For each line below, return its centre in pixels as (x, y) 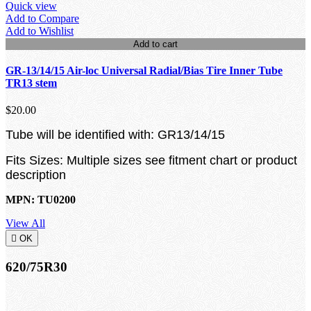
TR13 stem (31, 83)
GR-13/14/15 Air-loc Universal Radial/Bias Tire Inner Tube (144, 70)
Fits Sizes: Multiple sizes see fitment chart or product (151, 161)
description (36, 175)
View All (25, 224)
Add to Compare (42, 18)
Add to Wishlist (40, 31)
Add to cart (155, 44)
